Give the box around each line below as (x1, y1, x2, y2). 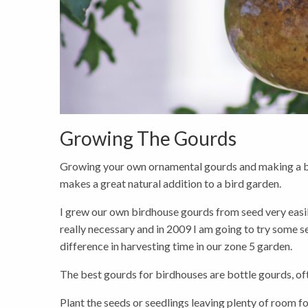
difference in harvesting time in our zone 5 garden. (60, 239, 292, 253)
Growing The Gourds (60, 126, 236, 151)
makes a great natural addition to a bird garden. (60, 177, 281, 190)
